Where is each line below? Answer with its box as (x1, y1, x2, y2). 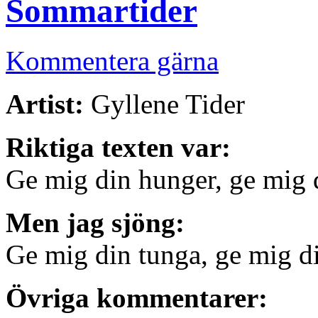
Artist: (6, 89, 84, 120)
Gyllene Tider (84, 89, 245, 120)
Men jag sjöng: (6, 207, 185, 238)
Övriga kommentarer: (6, 283, 268, 314)
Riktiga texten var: (6, 132, 231, 163)
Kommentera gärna (6, 45, 219, 77)
